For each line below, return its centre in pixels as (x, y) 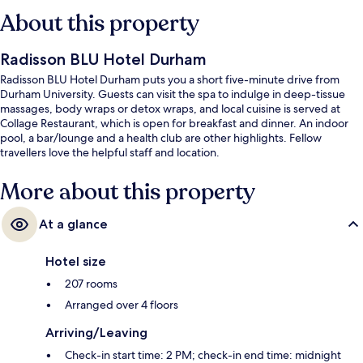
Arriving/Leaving (96, 332)
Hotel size (76, 261)
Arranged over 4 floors (122, 304)
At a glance (73, 224)
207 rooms (91, 283)
